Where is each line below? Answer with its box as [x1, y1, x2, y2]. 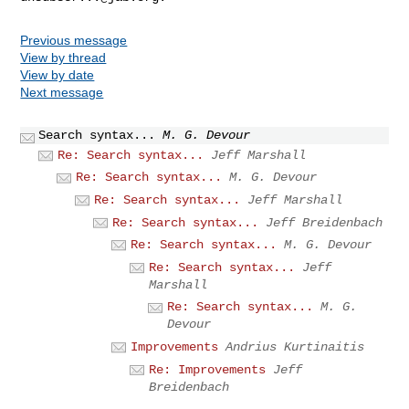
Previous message [20, 32, 128, 47]
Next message [20, 84, 104, 100]
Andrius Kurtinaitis [225, 339, 365, 354]
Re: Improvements [149, 362, 267, 377]
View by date [20, 67, 95, 82]
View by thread [20, 49, 107, 65]
